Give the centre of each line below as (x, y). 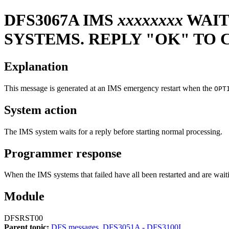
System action (40, 110)
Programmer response (63, 153)
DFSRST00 (24, 218)
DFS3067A (41, 20)
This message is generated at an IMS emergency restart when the (109, 88)
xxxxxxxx (150, 20)
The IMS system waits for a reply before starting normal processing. (113, 131)
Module (24, 197)
